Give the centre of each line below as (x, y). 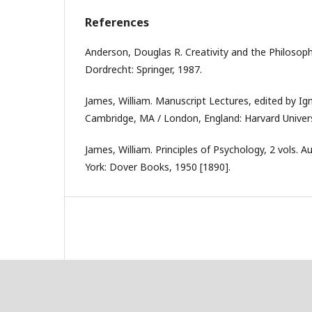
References (117, 22)
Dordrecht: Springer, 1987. (143, 69)
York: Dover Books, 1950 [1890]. (158, 166)
